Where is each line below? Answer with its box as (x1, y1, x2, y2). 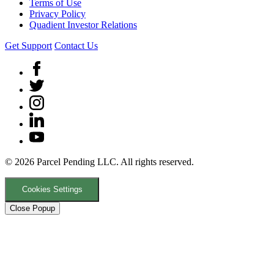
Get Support (5, 40, 52, 51)
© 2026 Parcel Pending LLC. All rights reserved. (5, 157, 194, 168)
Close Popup (10, 203, 55, 213)
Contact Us (54, 40, 98, 51)
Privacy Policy (29, 9, 86, 20)
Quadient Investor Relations (29, 20, 137, 31)
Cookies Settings (21, 185, 83, 194)
